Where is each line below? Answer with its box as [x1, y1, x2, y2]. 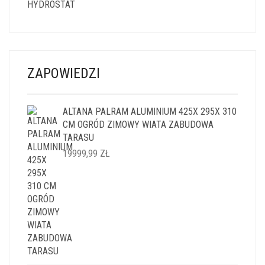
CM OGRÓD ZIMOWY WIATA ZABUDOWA [63, 118, 214, 130]
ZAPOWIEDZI [27, 64, 100, 82]
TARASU [63, 131, 94, 143]
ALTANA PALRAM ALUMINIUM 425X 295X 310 [63, 105, 237, 117]
